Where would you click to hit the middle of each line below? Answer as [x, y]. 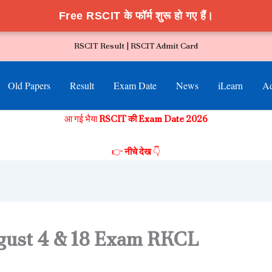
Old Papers [29, 85]
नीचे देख [138, 152]
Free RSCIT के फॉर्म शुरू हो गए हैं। [136, 16]
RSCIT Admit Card [164, 46]
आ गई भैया [82, 119]
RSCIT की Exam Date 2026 [153, 119]
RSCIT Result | [102, 46]
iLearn [230, 85]
